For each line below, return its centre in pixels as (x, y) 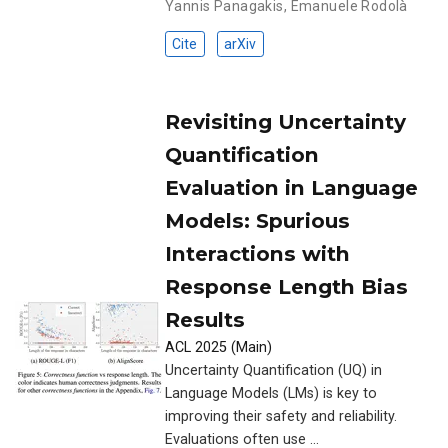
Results (205, 319)
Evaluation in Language (291, 187)
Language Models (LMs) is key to (271, 393)
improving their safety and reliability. (281, 416)
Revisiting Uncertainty (285, 121)
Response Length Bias (286, 286)
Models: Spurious (257, 220)
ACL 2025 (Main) (218, 347)
